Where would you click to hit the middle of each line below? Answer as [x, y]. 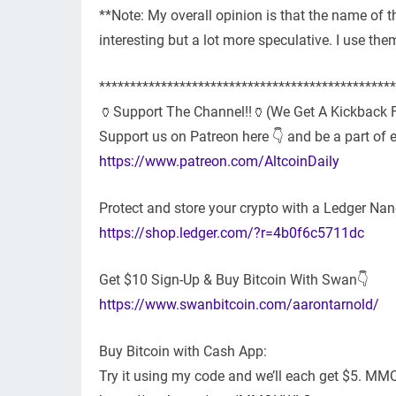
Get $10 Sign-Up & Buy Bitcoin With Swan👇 [234, 280]
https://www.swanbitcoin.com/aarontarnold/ [239, 305]
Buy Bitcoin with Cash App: [183, 352]
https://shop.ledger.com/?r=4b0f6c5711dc [232, 233]
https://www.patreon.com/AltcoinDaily [219, 162]
